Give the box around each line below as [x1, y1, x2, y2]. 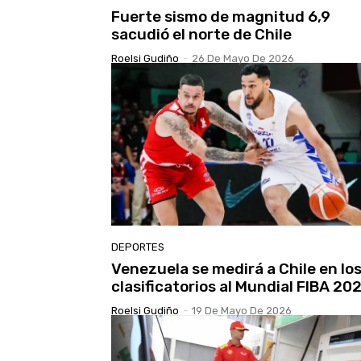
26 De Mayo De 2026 [192, 52, 294, 65]
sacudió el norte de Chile [111, 25, 292, 44]
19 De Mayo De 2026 [192, 304, 292, 317]
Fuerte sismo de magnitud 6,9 [111, 7, 330, 27]
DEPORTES [111, 240, 164, 253]
